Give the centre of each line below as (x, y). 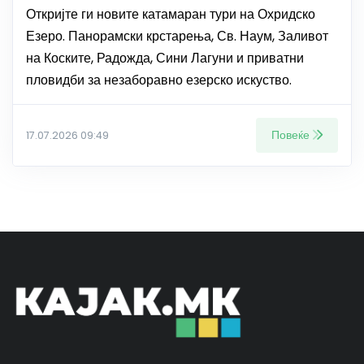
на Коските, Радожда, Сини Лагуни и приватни (165, 58)
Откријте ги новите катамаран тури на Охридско (171, 15)
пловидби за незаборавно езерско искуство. (159, 80)
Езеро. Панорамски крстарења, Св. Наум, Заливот (177, 37)
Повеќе (290, 135)
